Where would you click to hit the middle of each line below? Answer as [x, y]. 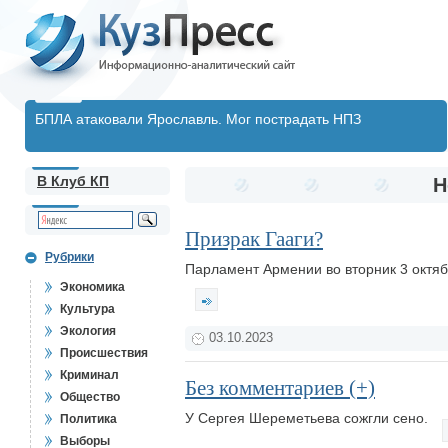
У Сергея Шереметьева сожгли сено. [308, 418]
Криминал [89, 375]
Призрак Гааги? [254, 239]
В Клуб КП [73, 181]
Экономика [92, 287]
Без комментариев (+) [280, 388]
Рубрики [69, 257]
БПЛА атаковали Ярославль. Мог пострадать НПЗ [198, 119]
